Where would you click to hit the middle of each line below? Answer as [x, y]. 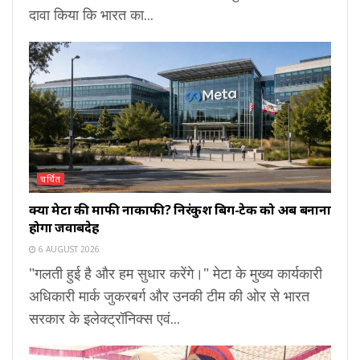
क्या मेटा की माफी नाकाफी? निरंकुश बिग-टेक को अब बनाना [180, 210]
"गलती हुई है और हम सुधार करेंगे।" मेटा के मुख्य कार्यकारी [176, 274]
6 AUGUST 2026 [68, 250]
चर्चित [51, 179]
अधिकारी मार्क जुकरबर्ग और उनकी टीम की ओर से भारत [169, 296]
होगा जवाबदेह [64, 228]
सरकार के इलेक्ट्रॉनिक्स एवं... [104, 319]
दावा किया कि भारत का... [91, 15]
